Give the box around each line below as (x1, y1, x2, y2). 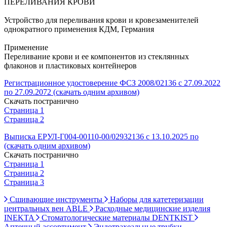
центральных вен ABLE (4, 204, 90, 213)
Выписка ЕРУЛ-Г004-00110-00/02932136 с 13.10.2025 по (4, 132, 199, 141)
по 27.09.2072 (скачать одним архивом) (4, 87, 139, 96)
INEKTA (4, 213, 36, 222)
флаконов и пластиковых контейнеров (4, 61, 137, 70)
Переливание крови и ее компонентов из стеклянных (4, 52, 189, 61)
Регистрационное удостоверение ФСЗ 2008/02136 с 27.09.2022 (4, 78, 220, 87)
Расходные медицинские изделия (93, 204, 210, 213)
